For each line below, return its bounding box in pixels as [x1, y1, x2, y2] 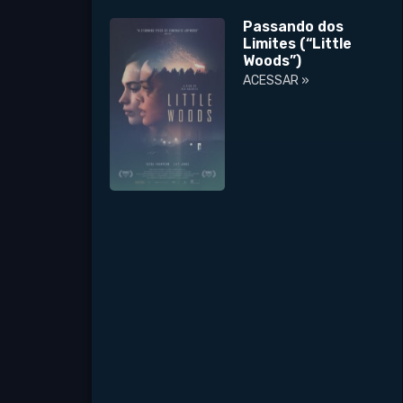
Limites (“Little [243, 35, 353, 53]
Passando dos [243, 18, 345, 36]
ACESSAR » [243, 73, 310, 89]
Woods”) [243, 52, 302, 70]
